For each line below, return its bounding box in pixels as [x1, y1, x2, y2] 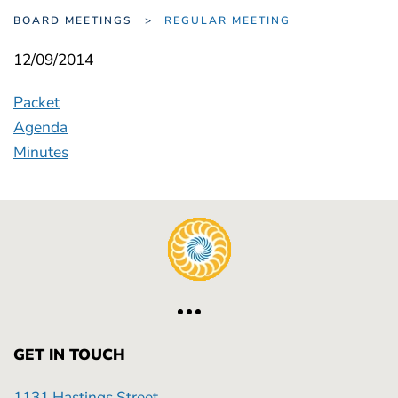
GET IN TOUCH [13, 344, 125, 365]
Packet [13, 92, 60, 113]
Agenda [13, 116, 68, 138]
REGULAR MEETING [164, 13, 308, 28]
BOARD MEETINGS [13, 13, 131, 28]
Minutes [13, 141, 68, 163]
